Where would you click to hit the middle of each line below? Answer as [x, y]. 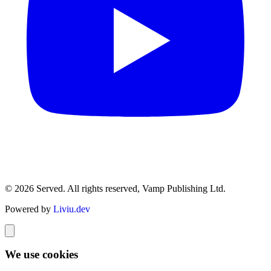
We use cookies [41, 255]
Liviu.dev [72, 209]
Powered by [29, 209]
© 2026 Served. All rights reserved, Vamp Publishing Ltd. [115, 188]
